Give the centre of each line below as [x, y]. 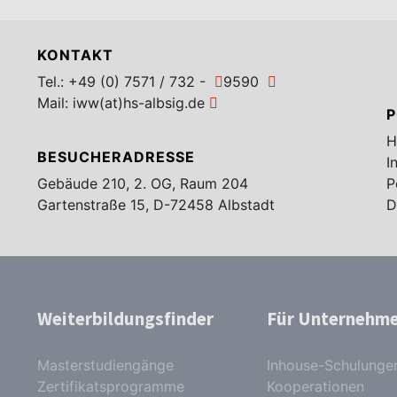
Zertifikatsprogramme [111, 386]
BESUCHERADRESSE [117, 157]
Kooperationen [316, 386]
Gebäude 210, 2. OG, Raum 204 [143, 183]
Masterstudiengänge [106, 365]
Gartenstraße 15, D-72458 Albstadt [156, 205]
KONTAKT [76, 55]
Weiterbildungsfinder [126, 319]
